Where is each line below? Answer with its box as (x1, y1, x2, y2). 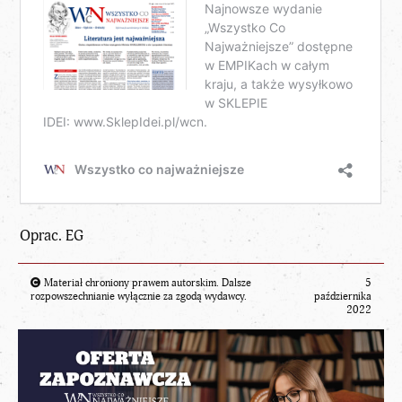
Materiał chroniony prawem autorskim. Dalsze (41, 275, 251, 290)
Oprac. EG (20, 226, 84, 246)
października (314, 289, 371, 303)
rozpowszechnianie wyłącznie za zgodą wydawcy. (31, 289, 247, 303)
